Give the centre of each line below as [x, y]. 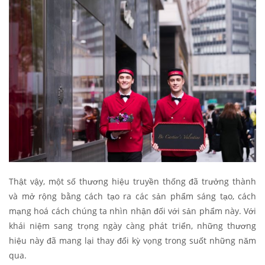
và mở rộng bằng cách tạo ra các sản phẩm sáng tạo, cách [132, 196]
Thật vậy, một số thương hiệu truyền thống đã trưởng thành [132, 181]
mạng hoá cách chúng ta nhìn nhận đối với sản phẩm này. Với [132, 211]
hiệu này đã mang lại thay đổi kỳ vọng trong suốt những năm [132, 240]
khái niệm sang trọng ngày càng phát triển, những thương [132, 225]
